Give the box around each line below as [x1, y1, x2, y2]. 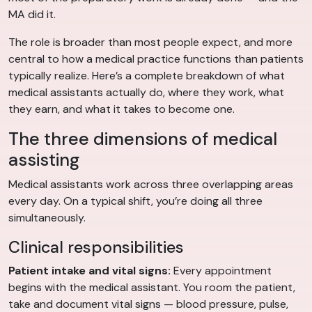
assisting [8, 148, 79, 172]
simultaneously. [8, 210, 86, 226]
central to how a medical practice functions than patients [8, 52, 304, 67]
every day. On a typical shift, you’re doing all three [8, 194, 263, 209]
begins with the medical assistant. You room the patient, [8, 280, 295, 295]
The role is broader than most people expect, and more [8, 35, 292, 50]
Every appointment [171, 263, 272, 279]
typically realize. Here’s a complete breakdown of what [8, 68, 285, 84]
